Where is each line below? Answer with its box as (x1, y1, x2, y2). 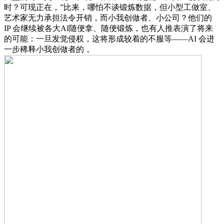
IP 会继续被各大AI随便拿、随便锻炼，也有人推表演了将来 (4, 23, 213, 32)
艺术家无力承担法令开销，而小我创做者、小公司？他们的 (4, 13, 212, 22)
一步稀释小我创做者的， (4, 44, 92, 53)
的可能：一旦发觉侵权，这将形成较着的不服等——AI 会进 (4, 34, 214, 43)
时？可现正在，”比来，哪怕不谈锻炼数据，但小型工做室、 (4, 2, 215, 11)
